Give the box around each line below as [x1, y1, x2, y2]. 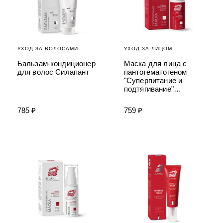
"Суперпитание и [123, 76, 183, 85]
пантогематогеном [123, 68, 187, 77]
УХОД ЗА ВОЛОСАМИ [17, 46, 78, 52]
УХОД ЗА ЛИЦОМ [123, 46, 172, 52]
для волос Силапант [17, 68, 90, 77]
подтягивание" [123, 85, 174, 94]
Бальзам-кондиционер [17, 59, 96, 68]
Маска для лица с [123, 59, 187, 68]
